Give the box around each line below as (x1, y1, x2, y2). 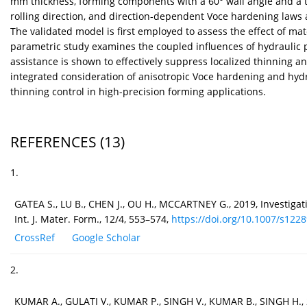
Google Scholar (72, 231, 140, 245)
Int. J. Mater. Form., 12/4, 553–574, (14, 212, 171, 226)
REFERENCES (10, 132, 97, 152)
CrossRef (14, 231, 55, 245)
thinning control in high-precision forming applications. (10, 85, 266, 99)
